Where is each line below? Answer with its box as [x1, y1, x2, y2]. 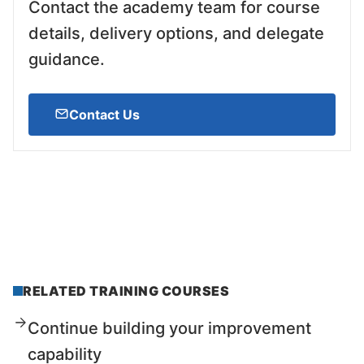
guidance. [28, 50, 105, 70]
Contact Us [69, 106, 140, 123]
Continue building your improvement [28, 318, 311, 339]
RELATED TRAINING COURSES [23, 282, 229, 299]
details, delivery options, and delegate [28, 24, 324, 44]
